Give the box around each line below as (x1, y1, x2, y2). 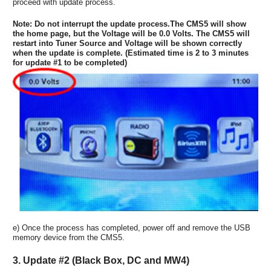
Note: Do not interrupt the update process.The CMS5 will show (13, 19, 246, 28)
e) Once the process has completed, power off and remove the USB (13, 223, 250, 232)
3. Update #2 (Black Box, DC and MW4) (13, 255, 189, 266)
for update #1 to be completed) (13, 57, 127, 67)
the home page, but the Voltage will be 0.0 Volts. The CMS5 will (13, 28, 250, 38)
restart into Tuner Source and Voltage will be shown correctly (13, 38, 242, 48)
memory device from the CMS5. (13, 232, 125, 242)
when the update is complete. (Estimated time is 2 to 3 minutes (13, 48, 249, 57)
